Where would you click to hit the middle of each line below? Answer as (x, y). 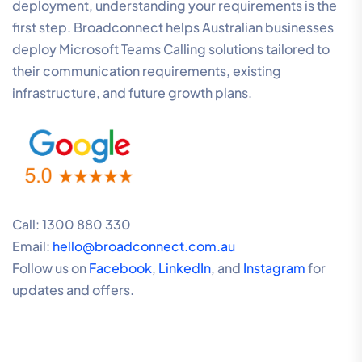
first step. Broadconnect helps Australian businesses (173, 27)
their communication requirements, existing (147, 71)
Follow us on (51, 268)
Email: (32, 246)
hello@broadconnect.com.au (144, 246)
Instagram (276, 268)
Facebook (120, 268)
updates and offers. (73, 290)
